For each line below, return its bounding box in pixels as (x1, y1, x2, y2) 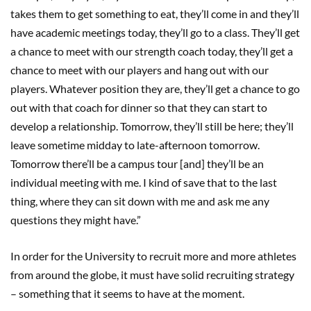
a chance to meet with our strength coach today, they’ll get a (10, 44, 293, 58)
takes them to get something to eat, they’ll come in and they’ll (10, 7, 299, 21)
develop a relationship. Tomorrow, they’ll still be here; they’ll (10, 119, 294, 133)
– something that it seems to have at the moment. (10, 287, 244, 301)
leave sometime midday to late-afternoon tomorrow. (10, 138, 260, 152)
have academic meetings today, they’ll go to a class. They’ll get (10, 26, 300, 40)
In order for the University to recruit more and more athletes (10, 249, 296, 263)
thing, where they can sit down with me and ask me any (10, 194, 269, 208)
